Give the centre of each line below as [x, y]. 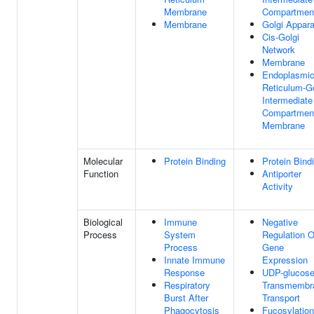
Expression [285, 260]
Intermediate [287, 100]
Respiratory [187, 285]
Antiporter [282, 173]
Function [101, 173]
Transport [281, 298]
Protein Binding [195, 161]
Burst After [186, 298]
